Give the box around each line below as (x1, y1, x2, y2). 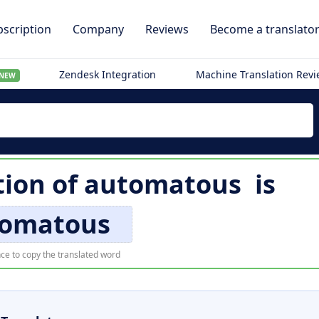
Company (73, 21, 124, 37)
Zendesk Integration (59, 68, 157, 81)
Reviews (145, 21, 189, 37)
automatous (84, 167, 241, 202)
